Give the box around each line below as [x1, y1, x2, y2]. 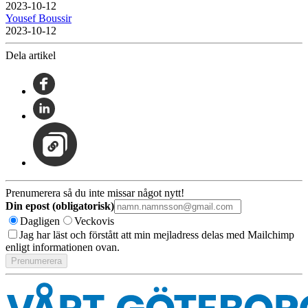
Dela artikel [5, 49, 56, 62]
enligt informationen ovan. [5, 241, 120, 254]
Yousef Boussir [5, 12, 71, 25]
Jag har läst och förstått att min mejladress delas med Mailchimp [19, 229, 294, 241]
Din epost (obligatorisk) [5, 200, 114, 212]
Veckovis [74, 215, 114, 228]
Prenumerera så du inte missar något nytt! [5, 187, 184, 199]
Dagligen [20, 215, 60, 228]
